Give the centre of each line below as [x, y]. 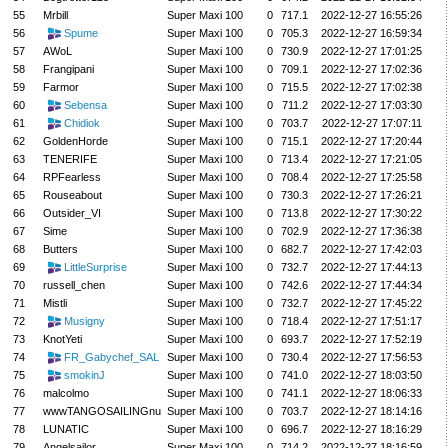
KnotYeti [62, 338]
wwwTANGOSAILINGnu [101, 410]
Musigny [84, 320]
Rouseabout [72, 194]
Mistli [54, 302]
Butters [60, 248]
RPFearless [71, 176]
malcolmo [65, 392]
